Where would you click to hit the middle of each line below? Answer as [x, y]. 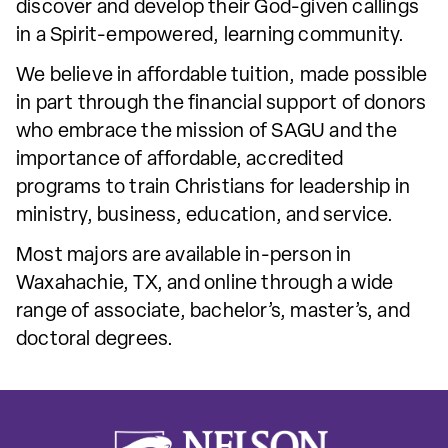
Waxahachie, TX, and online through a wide [205, 283]
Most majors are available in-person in [184, 255]
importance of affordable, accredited [180, 159]
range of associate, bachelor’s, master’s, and [213, 311]
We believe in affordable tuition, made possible [222, 75]
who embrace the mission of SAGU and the [206, 131]
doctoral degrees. [95, 339]
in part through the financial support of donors [221, 103]
